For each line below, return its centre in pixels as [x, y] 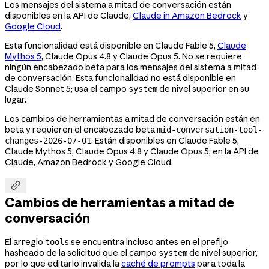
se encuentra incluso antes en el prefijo [149, 242]
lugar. [16, 99]
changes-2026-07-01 [48, 140]
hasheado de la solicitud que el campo [82, 252]
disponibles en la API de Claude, [69, 15]
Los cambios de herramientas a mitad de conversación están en [132, 119]
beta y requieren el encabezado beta [81, 129]
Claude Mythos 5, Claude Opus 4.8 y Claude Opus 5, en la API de [132, 151]
